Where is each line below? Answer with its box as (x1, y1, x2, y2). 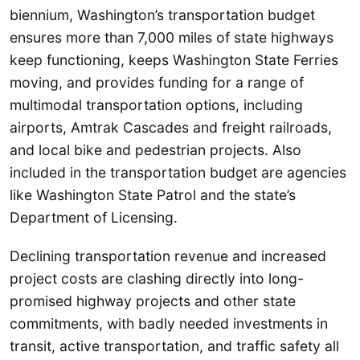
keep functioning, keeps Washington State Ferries (10, 51, 338, 69)
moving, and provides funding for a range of (10, 74, 304, 92)
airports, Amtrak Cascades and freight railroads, (10, 119, 332, 137)
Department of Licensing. (10, 209, 178, 227)
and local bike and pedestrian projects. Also (10, 141, 301, 159)
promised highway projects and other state (10, 292, 296, 309)
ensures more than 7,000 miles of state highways (10, 29, 333, 47)
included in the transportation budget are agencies (10, 164, 346, 182)
